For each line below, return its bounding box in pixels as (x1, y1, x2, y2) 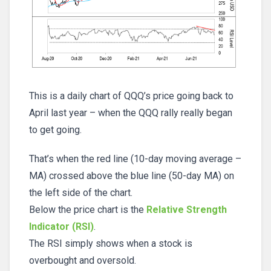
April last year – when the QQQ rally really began (29, 106, 232, 119)
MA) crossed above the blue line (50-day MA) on (29, 169, 234, 181)
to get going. (29, 123, 82, 135)
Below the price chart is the (29, 203, 146, 215)
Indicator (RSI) (29, 220, 94, 232)
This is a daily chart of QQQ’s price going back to (29, 90, 233, 102)
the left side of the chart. (29, 186, 132, 198)
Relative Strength (146, 203, 227, 215)
